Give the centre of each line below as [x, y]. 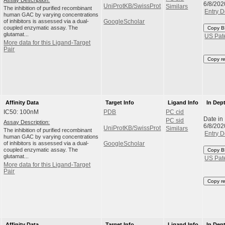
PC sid [175, 120]
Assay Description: [27, 122]
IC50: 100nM [21, 112]
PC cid [175, 112]
